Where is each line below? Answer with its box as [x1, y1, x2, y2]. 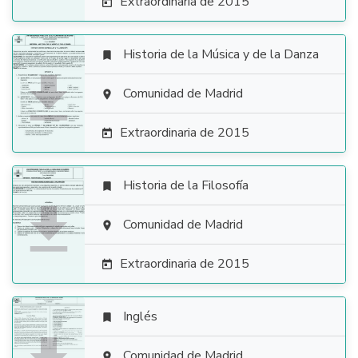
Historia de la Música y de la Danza [123, 46, 319, 63]
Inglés [123, 308, 157, 325]
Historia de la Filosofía [123, 177, 249, 194]
